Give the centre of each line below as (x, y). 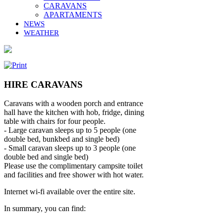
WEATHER (41, 33)
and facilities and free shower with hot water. (74, 175)
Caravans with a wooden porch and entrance (74, 104)
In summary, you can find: (45, 209)
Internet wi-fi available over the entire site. (70, 192)
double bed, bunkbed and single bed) (62, 139)
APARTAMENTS (73, 15)
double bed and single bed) (46, 157)
